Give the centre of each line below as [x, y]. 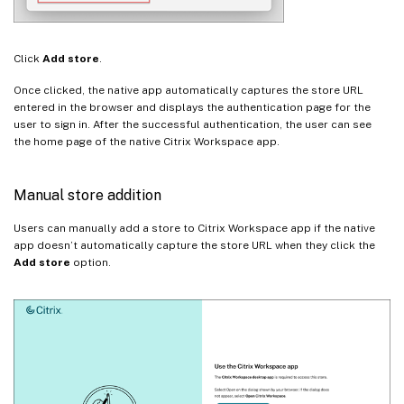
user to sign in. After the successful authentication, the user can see [193, 125]
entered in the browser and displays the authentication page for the [192, 108]
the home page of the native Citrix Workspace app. [147, 142]
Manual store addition [87, 196]
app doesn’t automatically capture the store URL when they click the [194, 246]
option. [91, 263]
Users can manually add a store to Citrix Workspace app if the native [194, 229]
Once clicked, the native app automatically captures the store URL [188, 91]
